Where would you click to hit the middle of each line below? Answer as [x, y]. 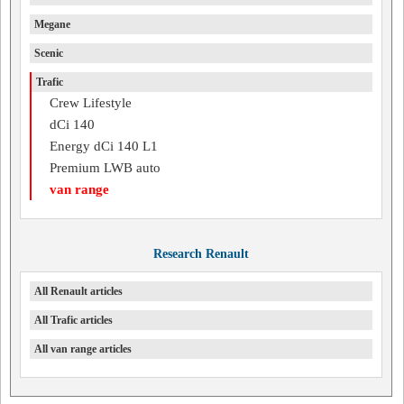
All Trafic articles [73, 320]
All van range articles [83, 349]
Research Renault [201, 254]
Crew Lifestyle [91, 103]
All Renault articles [78, 291]
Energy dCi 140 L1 [104, 146]
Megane [52, 24]
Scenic [49, 53]
